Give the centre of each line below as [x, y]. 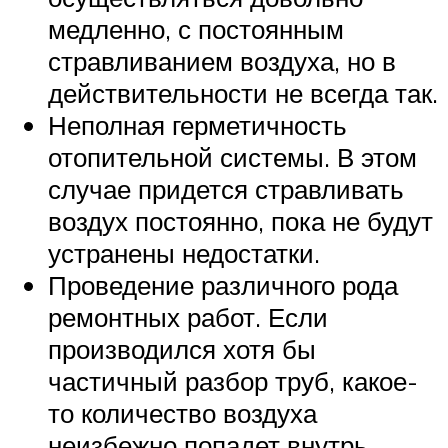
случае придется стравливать [226, 188]
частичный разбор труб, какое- [233, 380]
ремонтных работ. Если [188, 316]
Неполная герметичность [197, 124]
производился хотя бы [182, 348]
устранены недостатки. [184, 252]
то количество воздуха [182, 412]
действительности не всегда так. [243, 92]
